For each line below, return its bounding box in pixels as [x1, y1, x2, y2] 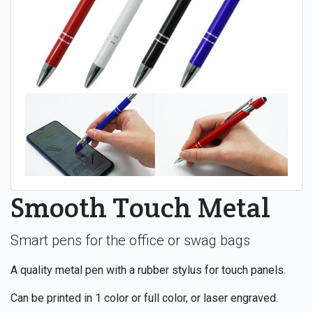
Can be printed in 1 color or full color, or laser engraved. [10, 291, 278, 305]
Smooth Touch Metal [10, 189, 270, 225]
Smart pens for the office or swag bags [10, 231, 250, 249]
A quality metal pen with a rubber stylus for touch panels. [10, 263, 286, 277]
